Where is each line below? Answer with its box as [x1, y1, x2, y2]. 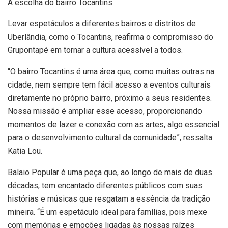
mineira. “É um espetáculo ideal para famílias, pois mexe [8, 207, 207, 217]
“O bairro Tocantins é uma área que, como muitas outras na [8, 67, 214, 77]
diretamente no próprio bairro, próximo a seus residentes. [8, 93, 212, 103]
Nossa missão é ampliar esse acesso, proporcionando [8, 106, 202, 117]
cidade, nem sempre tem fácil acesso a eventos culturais [8, 80, 211, 90]
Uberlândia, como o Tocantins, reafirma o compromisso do [8, 32, 213, 42]
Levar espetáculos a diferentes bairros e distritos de [8, 19, 196, 29]
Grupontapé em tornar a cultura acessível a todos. [8, 45, 183, 55]
